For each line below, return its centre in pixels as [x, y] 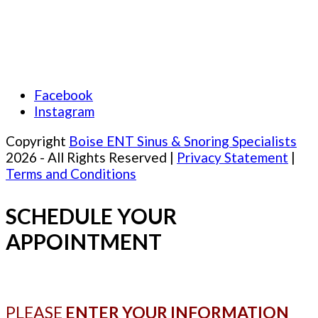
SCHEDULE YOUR [91, 215]
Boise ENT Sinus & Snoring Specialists [183, 141]
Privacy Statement [232, 157]
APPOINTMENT [84, 241]
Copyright [37, 141]
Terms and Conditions [71, 173]
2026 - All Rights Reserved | [91, 157]
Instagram [64, 111]
